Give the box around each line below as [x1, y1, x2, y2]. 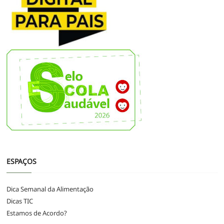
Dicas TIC [6, 196, 33, 206]
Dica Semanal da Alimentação [6, 184, 94, 194]
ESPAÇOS [6, 156, 37, 166]
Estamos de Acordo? [6, 208, 67, 218]
